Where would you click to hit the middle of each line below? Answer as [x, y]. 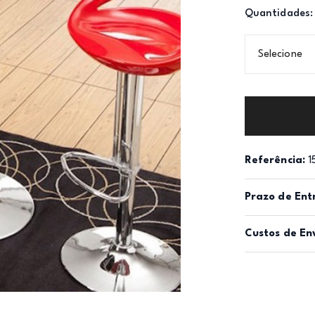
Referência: [275, 161]
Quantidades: [279, 14]
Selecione [280, 54]
